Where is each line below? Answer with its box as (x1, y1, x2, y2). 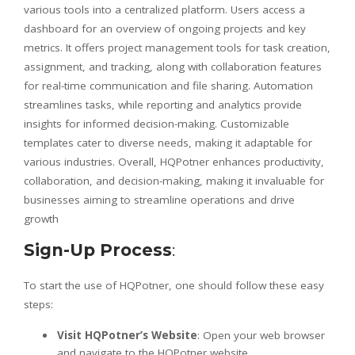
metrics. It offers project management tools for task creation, (24, 40, 330, 55)
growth (24, 211, 62, 226)
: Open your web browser (197, 327, 325, 342)
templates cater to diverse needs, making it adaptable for (24, 135, 312, 150)
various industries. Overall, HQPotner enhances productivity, (24, 154, 324, 169)
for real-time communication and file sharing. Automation (24, 78, 313, 93)
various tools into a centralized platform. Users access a (24, 2, 305, 17)
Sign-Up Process (24, 239, 172, 260)
